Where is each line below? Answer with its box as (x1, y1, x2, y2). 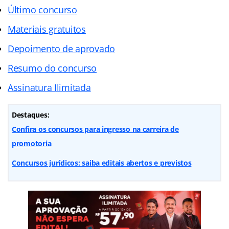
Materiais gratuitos (8, 22, 86, 35)
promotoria (12, 138, 52, 148)
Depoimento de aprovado (8, 42, 116, 55)
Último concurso (8, 3, 77, 16)
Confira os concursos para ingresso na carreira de (12, 124, 179, 134)
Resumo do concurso (8, 61, 97, 74)
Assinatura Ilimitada (8, 81, 91, 94)
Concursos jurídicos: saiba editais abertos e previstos (12, 157, 192, 168)
